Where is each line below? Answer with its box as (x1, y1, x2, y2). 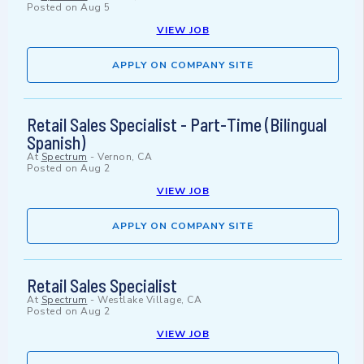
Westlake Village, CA (97, 293, 201, 307)
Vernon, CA (97, 150, 152, 164)
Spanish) (27, 132, 85, 154)
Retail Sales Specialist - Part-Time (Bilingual (27, 114, 327, 136)
